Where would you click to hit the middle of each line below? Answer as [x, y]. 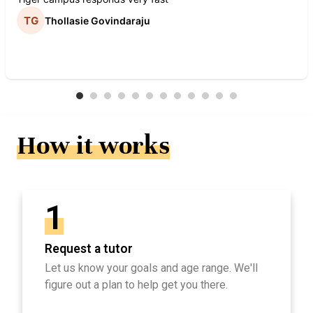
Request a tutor [89, 249]
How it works [93, 146]
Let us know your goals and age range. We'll [151, 268]
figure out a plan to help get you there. [136, 285]
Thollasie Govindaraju [97, 20]
